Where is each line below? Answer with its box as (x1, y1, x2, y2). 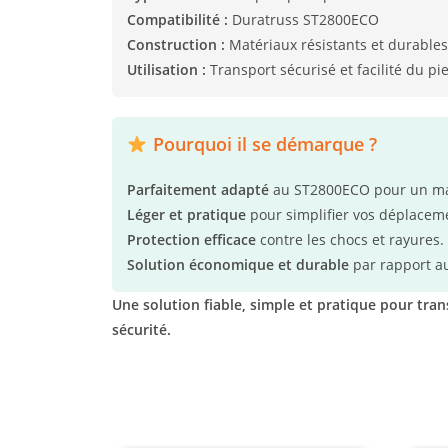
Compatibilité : (127, 10, 228, 30)
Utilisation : (127, 60, 206, 80)
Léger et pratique (127, 205, 246, 225)
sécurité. (112, 320, 171, 340)
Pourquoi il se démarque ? (147, 132, 377, 157)
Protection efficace (127, 230, 256, 250)
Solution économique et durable (127, 255, 349, 275)
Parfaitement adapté (127, 180, 269, 200)
